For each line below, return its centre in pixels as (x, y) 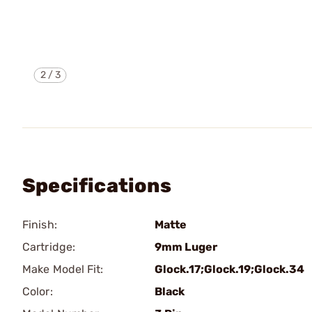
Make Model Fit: (63, 269)
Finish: (40, 225)
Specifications (97, 186)
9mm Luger (186, 247)
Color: (38, 291)
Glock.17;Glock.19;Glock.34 (229, 269)
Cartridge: (49, 247)
